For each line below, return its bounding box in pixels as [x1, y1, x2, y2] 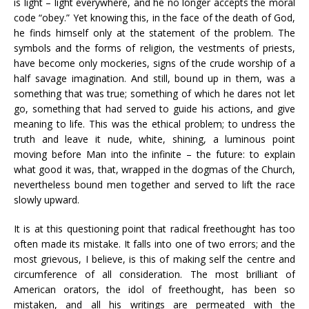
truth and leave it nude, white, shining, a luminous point [14, 132, 295, 146]
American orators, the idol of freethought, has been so [14, 283, 295, 296]
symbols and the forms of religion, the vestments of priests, [14, 41, 295, 54]
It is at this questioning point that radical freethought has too [14, 222, 295, 235]
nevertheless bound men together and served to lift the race [14, 178, 295, 191]
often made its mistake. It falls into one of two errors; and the [14, 237, 295, 250]
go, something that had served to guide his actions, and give [14, 102, 295, 115]
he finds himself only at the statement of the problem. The [14, 26, 295, 39]
